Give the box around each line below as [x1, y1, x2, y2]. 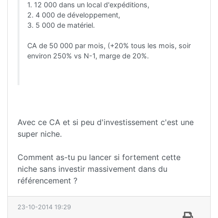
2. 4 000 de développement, [27, 10, 120, 19]
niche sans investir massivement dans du [18, 163, 167, 174]
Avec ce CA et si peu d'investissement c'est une [18, 117, 194, 127]
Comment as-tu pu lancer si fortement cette [18, 152, 181, 162]
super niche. [18, 128, 62, 139]
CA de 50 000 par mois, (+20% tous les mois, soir [27, 41, 191, 50]
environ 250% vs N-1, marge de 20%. [27, 51, 149, 60]
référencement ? [18, 175, 77, 185]
